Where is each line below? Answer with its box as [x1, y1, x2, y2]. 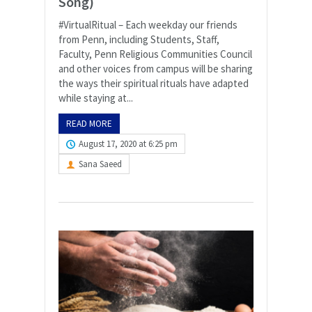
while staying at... [58, 91, 133, 104]
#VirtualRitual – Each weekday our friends [58, 17, 237, 31]
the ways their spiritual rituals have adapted [58, 76, 249, 90]
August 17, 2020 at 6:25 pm [79, 137, 178, 150]
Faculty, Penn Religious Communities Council [58, 47, 252, 61]
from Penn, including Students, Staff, [58, 32, 219, 46]
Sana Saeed [79, 157, 122, 170]
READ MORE [66, 117, 112, 130]
